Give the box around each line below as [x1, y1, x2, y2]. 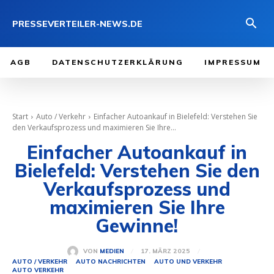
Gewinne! [96, 214, 178, 238]
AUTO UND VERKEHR [154, 257, 222, 265]
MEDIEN [99, 247, 124, 256]
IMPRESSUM [204, 57, 261, 67]
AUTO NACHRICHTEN [76, 257, 146, 265]
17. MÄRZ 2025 [140, 247, 190, 256]
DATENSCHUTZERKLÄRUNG [52, 57, 183, 67]
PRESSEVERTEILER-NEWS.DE [12, 18, 143, 29]
